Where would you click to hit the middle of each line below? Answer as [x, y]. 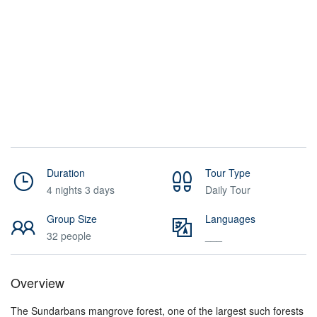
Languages [230, 219]
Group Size [72, 219]
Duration [66, 173]
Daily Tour [228, 190]
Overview [38, 282]
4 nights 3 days [81, 190]
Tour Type [228, 173]
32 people [69, 236]
